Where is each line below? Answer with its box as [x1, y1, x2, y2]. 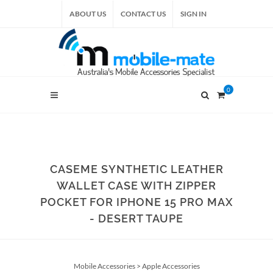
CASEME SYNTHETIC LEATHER [49, 163, 224, 175]
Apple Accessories [141, 261, 200, 271]
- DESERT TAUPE [90, 212, 183, 225]
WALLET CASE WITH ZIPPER [57, 179, 216, 192]
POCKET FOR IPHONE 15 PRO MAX [40, 196, 233, 208]
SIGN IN [180, 9, 207, 18]
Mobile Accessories [73, 261, 135, 271]
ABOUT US [69, 9, 106, 18]
